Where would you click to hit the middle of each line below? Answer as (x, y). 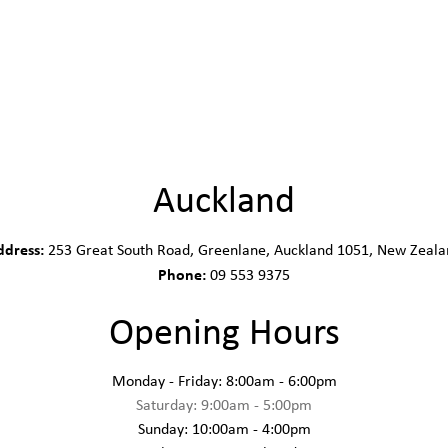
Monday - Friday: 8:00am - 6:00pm (224, 380)
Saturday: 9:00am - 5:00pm (224, 404)
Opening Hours (224, 330)
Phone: (182, 274)
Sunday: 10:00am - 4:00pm (224, 428)
